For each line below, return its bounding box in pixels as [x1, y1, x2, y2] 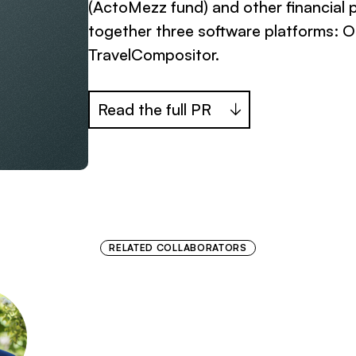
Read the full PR [97, 99, 211, 119]
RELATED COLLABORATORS [109, 242, 247, 253]
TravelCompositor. [88, 44, 220, 64]
